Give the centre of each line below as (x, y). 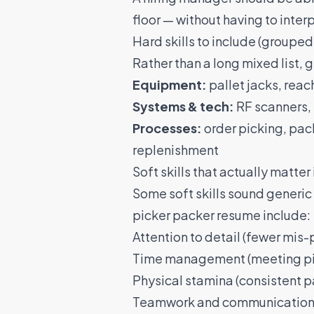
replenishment (175, 150)
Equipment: (169, 85)
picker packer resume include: (221, 215)
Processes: (167, 128)
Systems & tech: (183, 107)
